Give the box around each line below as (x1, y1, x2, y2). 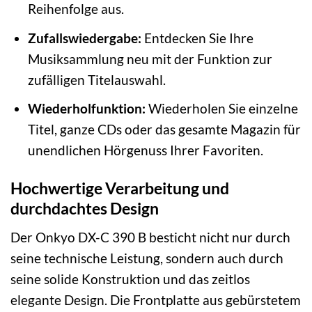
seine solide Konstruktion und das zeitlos (10, 270, 250, 287)
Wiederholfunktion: (27, 100, 146, 117)
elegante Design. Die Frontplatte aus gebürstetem (10, 291, 301, 308)
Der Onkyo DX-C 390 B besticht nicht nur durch (10, 228, 290, 245)
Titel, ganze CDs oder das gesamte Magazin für (27, 121, 301, 138)
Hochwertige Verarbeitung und (10, 178, 229, 198)
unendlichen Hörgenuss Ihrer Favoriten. (27, 142, 263, 159)
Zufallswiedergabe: (27, 29, 141, 46)
